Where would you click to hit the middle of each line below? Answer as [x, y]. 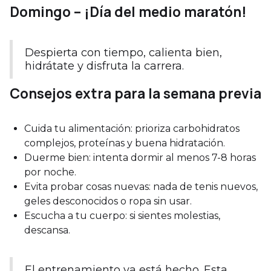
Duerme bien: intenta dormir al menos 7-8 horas [140, 157]
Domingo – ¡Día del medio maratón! [128, 11]
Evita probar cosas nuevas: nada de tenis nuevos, [141, 186]
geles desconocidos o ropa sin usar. [108, 201]
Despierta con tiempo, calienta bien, [123, 52]
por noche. [50, 172]
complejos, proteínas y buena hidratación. [125, 143]
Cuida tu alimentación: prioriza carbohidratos [132, 128]
